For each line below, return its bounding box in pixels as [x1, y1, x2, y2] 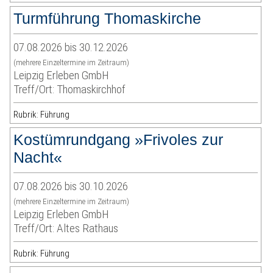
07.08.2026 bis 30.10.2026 [13, 179, 129, 194]
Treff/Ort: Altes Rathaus [13, 221, 119, 236]
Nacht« [13, 149, 63, 166]
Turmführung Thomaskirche [13, 10, 202, 27]
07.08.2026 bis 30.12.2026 [13, 40, 129, 55]
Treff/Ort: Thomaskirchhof [13, 82, 126, 97]
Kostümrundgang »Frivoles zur [13, 131, 224, 149]
